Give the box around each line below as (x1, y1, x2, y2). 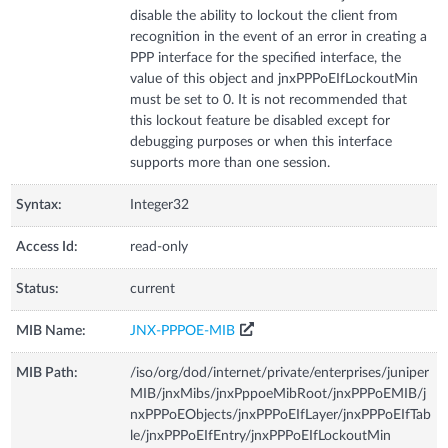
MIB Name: (16, 323, 87, 338)
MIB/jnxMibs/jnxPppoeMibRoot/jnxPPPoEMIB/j (130, 386, 427, 401)
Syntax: (16, 197, 63, 212)
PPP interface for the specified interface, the (130, 50, 402, 65)
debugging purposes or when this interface (130, 134, 393, 149)
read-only (130, 239, 189, 254)
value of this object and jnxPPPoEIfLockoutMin (130, 71, 419, 86)
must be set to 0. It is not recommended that (130, 92, 408, 107)
